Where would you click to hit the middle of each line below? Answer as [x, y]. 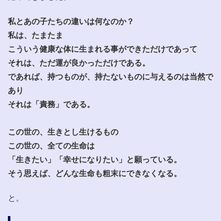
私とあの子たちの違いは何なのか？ [71, 21]
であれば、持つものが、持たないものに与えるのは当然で [110, 76]
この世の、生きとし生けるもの [63, 131]
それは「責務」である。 [51, 104]
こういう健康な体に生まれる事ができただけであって [103, 48]
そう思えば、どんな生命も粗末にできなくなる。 [95, 173]
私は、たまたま [36, 35]
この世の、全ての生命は [51, 145]
